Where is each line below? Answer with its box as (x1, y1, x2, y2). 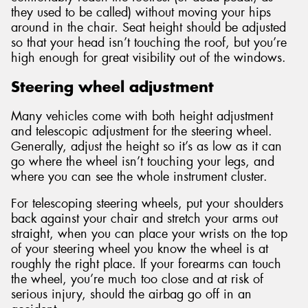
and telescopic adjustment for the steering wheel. (11, 122, 272, 140)
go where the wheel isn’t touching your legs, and (11, 153, 274, 170)
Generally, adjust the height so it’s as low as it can (11, 137, 282, 155)
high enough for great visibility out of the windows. (11, 49, 286, 66)
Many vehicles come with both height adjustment (11, 107, 273, 124)
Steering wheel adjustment (11, 77, 214, 97)
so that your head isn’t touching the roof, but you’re (11, 34, 287, 51)
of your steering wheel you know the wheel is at (11, 241, 268, 258)
